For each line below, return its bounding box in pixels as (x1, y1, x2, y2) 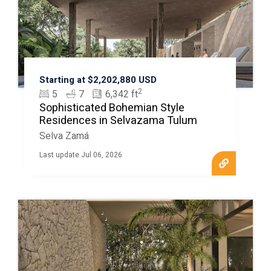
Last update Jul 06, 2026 (39, 149, 122, 160)
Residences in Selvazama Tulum (39, 112, 197, 129)
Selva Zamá (39, 128, 89, 143)
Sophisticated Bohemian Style (39, 99, 184, 116)
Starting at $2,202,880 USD (39, 73, 157, 87)
